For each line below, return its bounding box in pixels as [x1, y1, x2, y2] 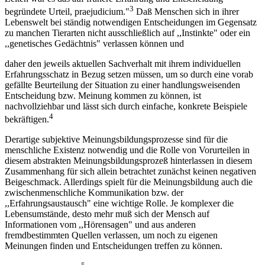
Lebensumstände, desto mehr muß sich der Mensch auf [5, 209, 209, 219]
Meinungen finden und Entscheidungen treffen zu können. [5, 241, 222, 251]
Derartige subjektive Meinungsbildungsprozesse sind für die [5, 134, 228, 145]
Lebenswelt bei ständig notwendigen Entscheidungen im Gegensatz [5, 17, 257, 28]
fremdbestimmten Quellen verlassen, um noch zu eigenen [5, 230, 218, 241]
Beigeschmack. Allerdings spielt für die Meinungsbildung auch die [5, 177, 253, 188]
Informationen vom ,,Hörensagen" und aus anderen [5, 219, 196, 230]
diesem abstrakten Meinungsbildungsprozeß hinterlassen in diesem [5, 156, 252, 166]
